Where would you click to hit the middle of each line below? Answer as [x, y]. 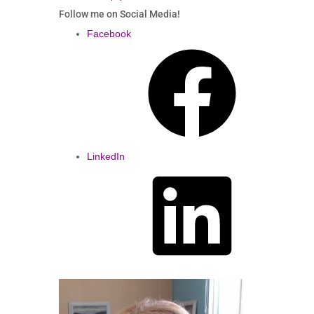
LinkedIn [105, 157]
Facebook [109, 34]
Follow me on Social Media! [119, 14]
